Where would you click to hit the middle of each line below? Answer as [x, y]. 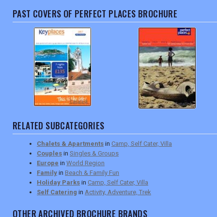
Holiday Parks [58, 183]
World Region [85, 163]
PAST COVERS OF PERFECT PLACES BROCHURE [95, 14]
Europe [48, 163]
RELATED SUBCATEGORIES [59, 126]
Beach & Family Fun [92, 173]
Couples [49, 154]
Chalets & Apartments [70, 144]
